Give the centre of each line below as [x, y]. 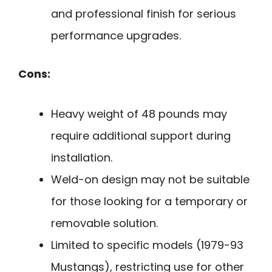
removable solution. [104, 223]
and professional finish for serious [144, 13]
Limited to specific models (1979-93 [147, 245]
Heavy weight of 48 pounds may [139, 114]
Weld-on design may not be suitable [150, 180]
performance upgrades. [116, 35]
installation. [82, 158]
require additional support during [141, 136]
